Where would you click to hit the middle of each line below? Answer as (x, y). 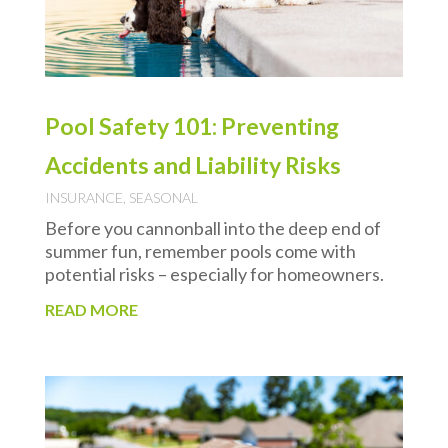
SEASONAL (163, 197)
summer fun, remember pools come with (200, 250)
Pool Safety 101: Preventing (191, 125)
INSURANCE (83, 197)
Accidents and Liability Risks (192, 164)
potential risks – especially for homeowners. (214, 273)
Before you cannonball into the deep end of (212, 227)
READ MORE (91, 309)
